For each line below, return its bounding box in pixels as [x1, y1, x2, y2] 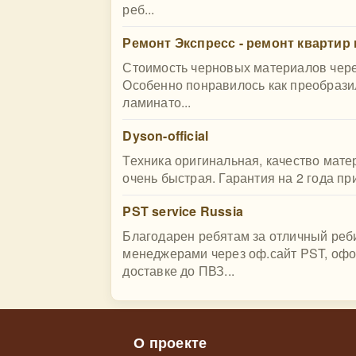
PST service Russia [122, 202, 243, 220]
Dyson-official [122, 126, 209, 145]
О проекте [133, 332, 207, 352]
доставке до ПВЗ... [122, 261, 234, 280]
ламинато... [122, 93, 192, 111]
